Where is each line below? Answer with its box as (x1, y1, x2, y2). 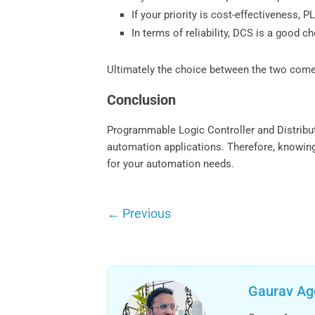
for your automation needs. (107, 157, 235, 170)
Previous (120, 205, 172, 221)
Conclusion (107, 91, 176, 108)
